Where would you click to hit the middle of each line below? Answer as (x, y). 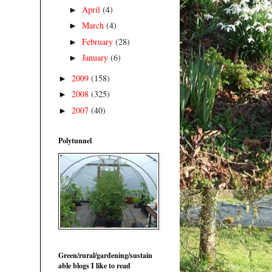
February (98, 41)
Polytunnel (75, 141)
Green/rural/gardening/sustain (105, 256)
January (96, 58)
